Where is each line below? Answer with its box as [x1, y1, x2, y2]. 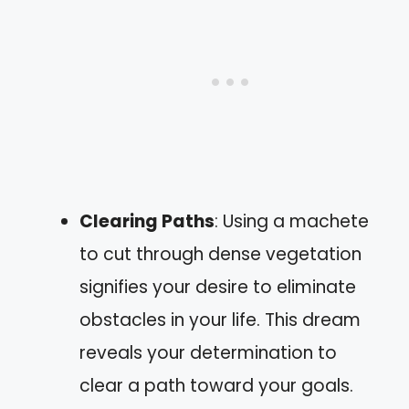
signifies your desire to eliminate [79, 275, 356, 299]
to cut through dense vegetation [79, 242, 362, 267]
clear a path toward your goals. [79, 373, 353, 398]
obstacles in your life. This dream [79, 308, 361, 332]
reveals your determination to [79, 341, 337, 365]
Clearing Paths [79, 209, 215, 234]
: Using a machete [215, 209, 369, 234]
